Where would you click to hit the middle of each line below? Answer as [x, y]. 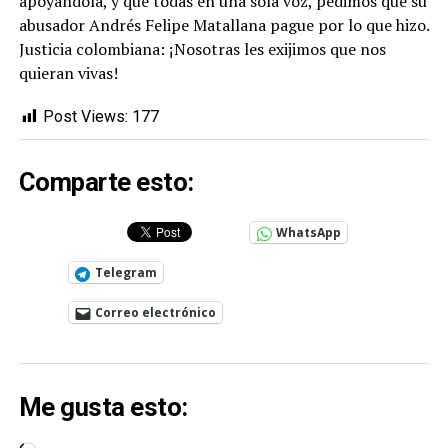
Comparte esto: [106, 182]
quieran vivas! [68, 72]
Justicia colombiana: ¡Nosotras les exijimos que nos [202, 48]
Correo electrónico [155, 313]
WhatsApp [308, 233]
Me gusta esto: [103, 406]
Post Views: [85, 116]
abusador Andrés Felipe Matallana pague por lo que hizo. [223, 24]
